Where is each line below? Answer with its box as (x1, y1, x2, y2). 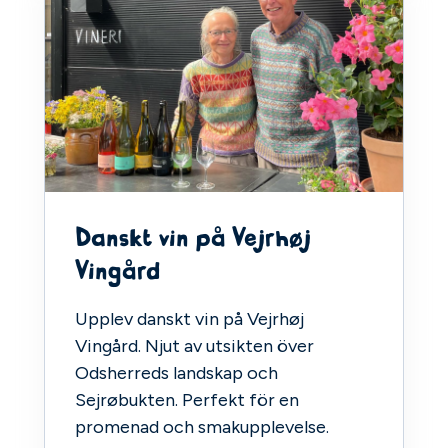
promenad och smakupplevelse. (75, 416, 329, 439)
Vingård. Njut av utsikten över (75, 335, 314, 358)
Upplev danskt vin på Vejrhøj (75, 308, 304, 331)
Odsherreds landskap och (75, 362, 278, 385)
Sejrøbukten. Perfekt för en (75, 389, 299, 412)
